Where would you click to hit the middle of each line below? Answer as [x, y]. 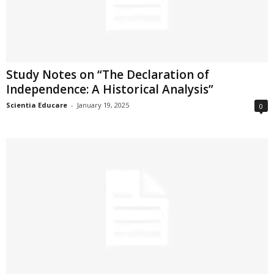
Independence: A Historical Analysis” [110, 90]
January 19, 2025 [103, 105]
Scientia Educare [37, 105]
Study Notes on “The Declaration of [108, 75]
